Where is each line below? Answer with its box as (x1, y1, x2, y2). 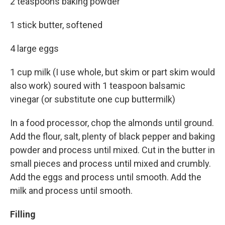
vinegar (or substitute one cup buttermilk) (10, 94, 175, 104)
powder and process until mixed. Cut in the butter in (10, 145, 215, 155)
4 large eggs (10, 43, 64, 54)
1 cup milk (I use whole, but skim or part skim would (10, 67, 215, 77)
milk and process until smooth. (10, 185, 133, 196)
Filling (10, 209, 36, 219)
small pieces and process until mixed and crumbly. (10, 158, 211, 169)
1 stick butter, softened (10, 20, 108, 30)
